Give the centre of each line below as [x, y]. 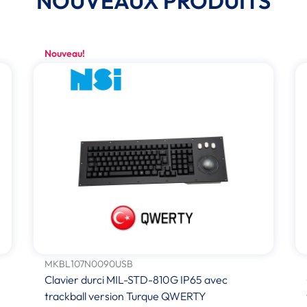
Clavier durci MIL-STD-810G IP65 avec [136, 279]
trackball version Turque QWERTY [125, 296]
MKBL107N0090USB [88, 263]
